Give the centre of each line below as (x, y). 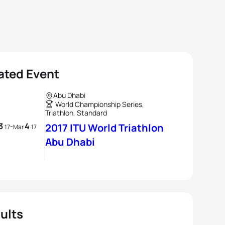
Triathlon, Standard (76, 113)
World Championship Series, (100, 104)
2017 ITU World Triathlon (104, 128)
